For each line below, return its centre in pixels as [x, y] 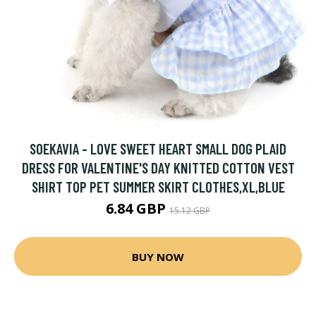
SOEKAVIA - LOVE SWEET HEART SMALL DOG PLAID [158, 148]
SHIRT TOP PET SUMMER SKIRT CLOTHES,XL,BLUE [158, 187]
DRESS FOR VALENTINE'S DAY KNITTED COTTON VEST [158, 168]
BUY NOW [158, 256]
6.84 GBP [138, 208]
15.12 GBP [190, 211]
